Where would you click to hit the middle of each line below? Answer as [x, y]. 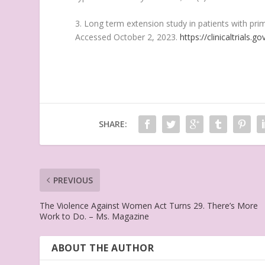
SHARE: [113, 124]
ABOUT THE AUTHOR [103, 248]
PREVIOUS [73, 180]
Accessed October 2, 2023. [128, 37]
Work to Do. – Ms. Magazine [95, 216]
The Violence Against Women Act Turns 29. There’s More [149, 206]
